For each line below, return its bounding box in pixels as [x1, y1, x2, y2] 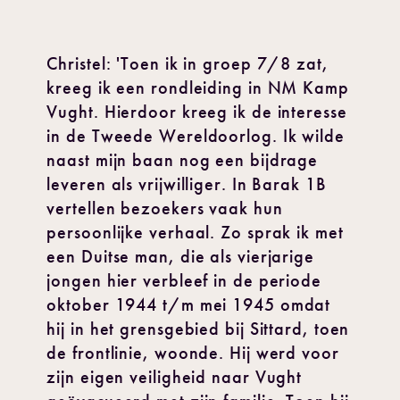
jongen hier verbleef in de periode [46, 270, 321, 291]
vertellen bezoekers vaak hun [46, 197, 283, 219]
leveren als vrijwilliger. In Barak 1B [46, 173, 327, 195]
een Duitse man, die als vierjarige [46, 246, 314, 267]
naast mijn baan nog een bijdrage [46, 149, 319, 171]
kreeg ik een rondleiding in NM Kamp [46, 77, 349, 98]
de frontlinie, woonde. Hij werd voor [46, 342, 339, 363]
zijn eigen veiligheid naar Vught [46, 366, 303, 387]
